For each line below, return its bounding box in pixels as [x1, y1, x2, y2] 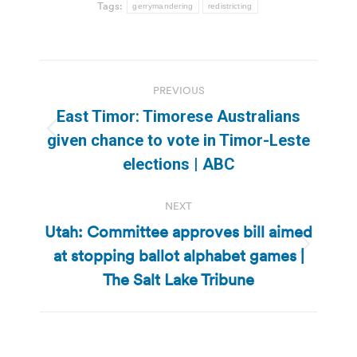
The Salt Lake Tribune [103, 269, 254, 290]
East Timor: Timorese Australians [57, 106, 300, 126]
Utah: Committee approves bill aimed [45, 221, 312, 242]
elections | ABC [122, 154, 235, 174]
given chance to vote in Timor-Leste [47, 130, 310, 150]
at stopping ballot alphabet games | [53, 245, 304, 266]
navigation [39, 95, 168, 127]
